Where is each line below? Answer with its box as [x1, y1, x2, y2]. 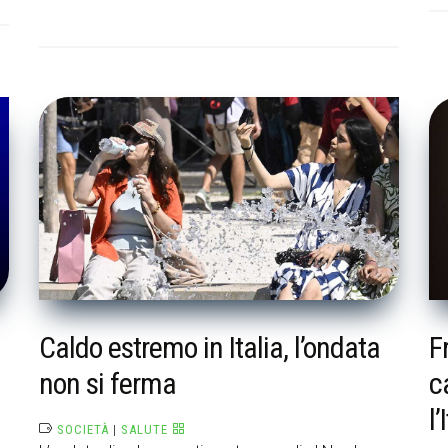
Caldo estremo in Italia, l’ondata [39, 330, 380, 366]
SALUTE [121, 422, 168, 438]
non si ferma [39, 366, 176, 402]
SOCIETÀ [57, 422, 109, 438]
